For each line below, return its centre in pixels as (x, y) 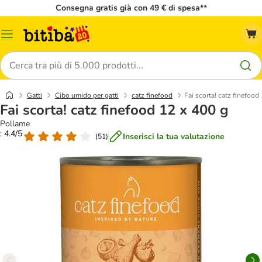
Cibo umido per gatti (87, 95)
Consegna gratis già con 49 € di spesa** (131, 8)
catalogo (22, 47)
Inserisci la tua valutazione (174, 136)
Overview (24, 38)
